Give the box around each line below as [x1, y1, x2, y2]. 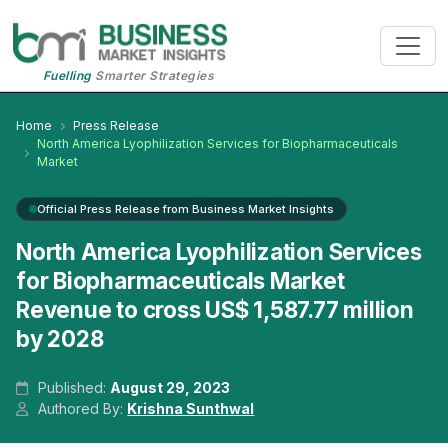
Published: [34, 379, 111, 397]
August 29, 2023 [110, 379, 231, 397]
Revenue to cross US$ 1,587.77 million [16, 296, 414, 324]
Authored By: [34, 400, 128, 418]
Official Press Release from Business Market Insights [37, 202, 334, 217]
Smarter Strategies [91, 68, 215, 84]
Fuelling [42, 68, 92, 84]
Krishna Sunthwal [127, 400, 255, 418]
